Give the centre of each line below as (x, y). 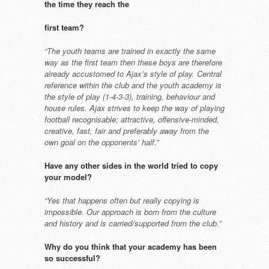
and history (65, 223)
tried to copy (195, 165)
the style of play (74, 96)
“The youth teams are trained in (100, 51)
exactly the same (186, 51)
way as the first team (82, 62)
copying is (182, 200)
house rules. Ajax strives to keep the (110, 108)
